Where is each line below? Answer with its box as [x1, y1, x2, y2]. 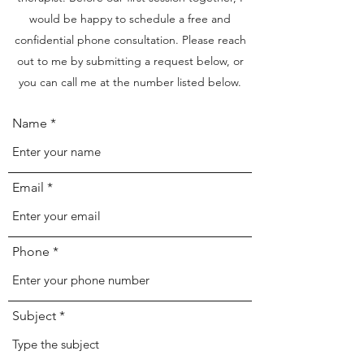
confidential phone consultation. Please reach [14, 32, 246, 47]
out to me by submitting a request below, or [16, 54, 244, 68]
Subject [12, 308, 56, 323]
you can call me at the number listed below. [19, 75, 241, 89]
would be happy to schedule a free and [29, 11, 231, 26]
